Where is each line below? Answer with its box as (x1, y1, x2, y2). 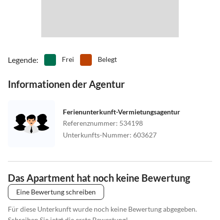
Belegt (98, 55, 117, 63)
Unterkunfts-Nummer (63, 130, 130, 139)
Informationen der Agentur (8, 78, 125, 90)
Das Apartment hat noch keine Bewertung (8, 171, 190, 184)
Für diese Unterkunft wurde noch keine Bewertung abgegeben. (8, 204, 197, 213)
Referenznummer (63, 118, 116, 127)
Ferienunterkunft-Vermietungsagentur (63, 107, 180, 116)
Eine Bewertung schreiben (16, 187, 96, 196)
